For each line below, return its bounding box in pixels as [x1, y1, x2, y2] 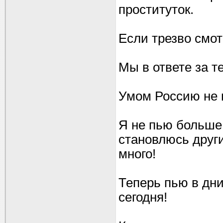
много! [118, 147, 156, 161]
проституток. [118, 2, 194, 16]
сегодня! [118, 190, 167, 204]
